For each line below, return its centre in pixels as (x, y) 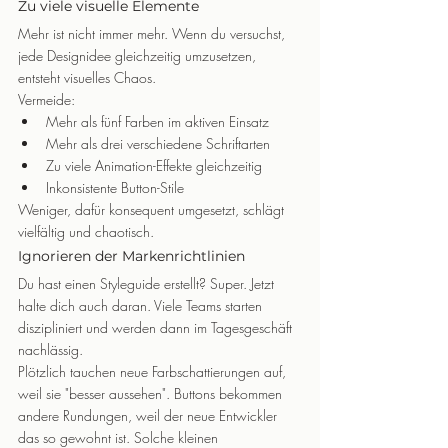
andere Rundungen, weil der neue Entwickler (149, 415)
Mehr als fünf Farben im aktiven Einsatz (157, 121)
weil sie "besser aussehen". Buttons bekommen (152, 393)
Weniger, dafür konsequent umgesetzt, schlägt (153, 209)
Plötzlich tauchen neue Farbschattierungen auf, (154, 371)
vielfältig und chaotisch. (86, 231)
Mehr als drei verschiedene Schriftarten (158, 143)
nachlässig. (50, 349)
